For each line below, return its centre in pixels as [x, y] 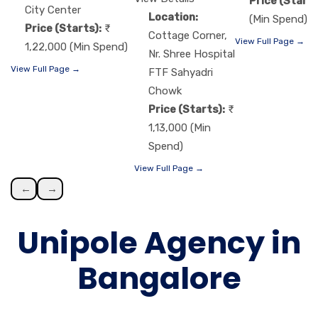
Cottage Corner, [188, 36]
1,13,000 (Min [180, 128]
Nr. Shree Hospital [192, 54]
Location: [173, 17]
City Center [53, 10]
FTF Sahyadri [181, 73]
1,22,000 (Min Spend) [76, 46]
